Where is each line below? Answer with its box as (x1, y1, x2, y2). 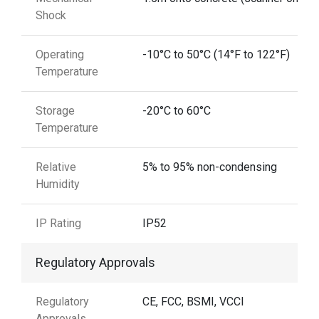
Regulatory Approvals (36, 255, 155, 271)
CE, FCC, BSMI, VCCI (142, 295, 244, 309)
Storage (36, 104, 75, 118)
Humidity (36, 177, 80, 192)
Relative (36, 160, 76, 174)
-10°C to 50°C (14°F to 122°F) (142, 48, 290, 62)
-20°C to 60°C (142, 104, 211, 118)
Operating (36, 48, 84, 62)
